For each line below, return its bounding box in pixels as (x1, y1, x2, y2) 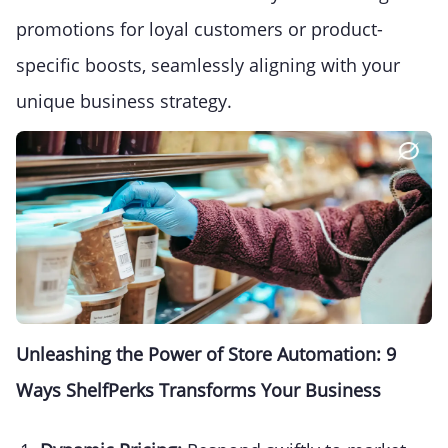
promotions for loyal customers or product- (16, 17, 383, 42)
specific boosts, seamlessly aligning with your (16, 53, 400, 78)
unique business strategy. (16, 89, 232, 114)
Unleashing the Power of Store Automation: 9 (16, 342, 396, 367)
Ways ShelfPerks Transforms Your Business (16, 378, 381, 403)
